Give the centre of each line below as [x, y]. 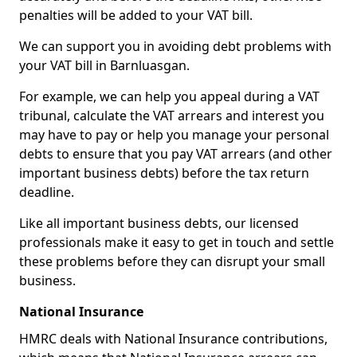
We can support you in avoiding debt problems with [175, 46]
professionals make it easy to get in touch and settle [177, 242]
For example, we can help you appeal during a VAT [169, 96]
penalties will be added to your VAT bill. [136, 15]
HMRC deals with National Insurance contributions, [173, 339]
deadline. [47, 192]
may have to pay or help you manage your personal [174, 135]
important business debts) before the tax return [164, 173]
